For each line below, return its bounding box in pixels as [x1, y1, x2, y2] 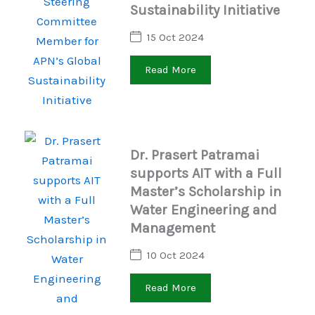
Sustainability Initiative [130, 1, 280, 18]
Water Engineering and [130, 201, 277, 218]
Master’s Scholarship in [130, 183, 281, 200]
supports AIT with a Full [130, 165, 282, 181]
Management [130, 219, 215, 236]
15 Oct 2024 [147, 31, 204, 44]
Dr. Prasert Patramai [130, 146, 259, 163]
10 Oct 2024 [147, 249, 205, 262]
